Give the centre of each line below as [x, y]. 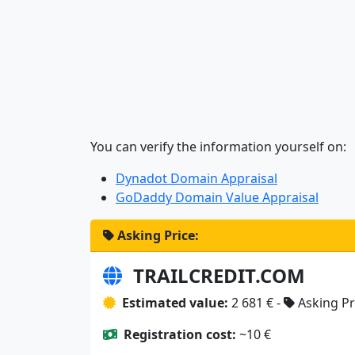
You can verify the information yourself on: [218, 146]
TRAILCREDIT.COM [219, 275]
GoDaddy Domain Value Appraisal [217, 197]
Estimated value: [175, 302]
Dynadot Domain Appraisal [197, 178]
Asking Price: [158, 235]
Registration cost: [180, 334]
